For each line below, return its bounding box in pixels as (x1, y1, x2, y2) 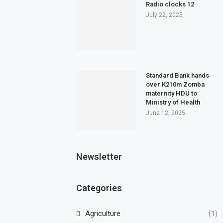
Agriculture (85, 209, 121, 218)
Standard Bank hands (146, 71, 210, 79)
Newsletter (76, 151, 122, 162)
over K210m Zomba (146, 80, 205, 88)
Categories (76, 182, 122, 193)
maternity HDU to (146, 89, 198, 97)
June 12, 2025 (146, 109, 186, 116)
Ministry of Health (146, 98, 201, 106)
